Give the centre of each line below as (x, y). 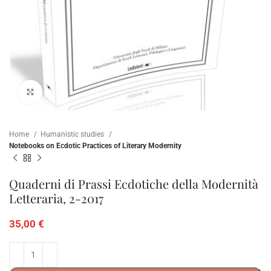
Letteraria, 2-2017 (56, 198)
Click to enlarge (69, 92)
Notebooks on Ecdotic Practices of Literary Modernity (95, 146)
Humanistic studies (73, 135)
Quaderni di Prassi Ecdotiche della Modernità (134, 183)
